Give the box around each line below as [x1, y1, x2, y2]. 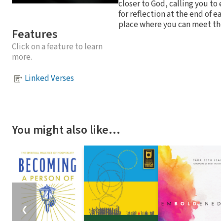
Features [12, 25, 58, 43]
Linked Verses [25, 73, 74, 85]
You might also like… [12, 121, 120, 139]
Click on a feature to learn [12, 40, 103, 53]
